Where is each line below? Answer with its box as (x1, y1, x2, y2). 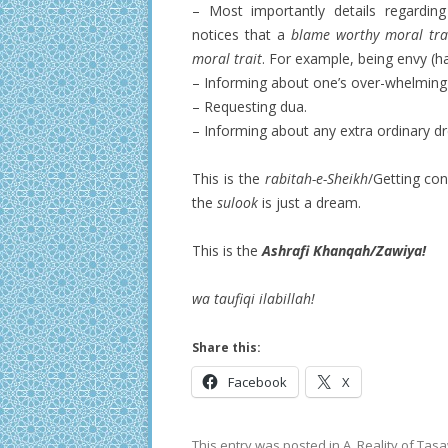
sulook (217, 193, 258, 212)
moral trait (192, 49, 262, 68)
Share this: (192, 339, 261, 356)
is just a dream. (258, 193, 361, 212)
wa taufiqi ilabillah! (192, 289, 315, 308)
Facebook (228, 373, 287, 391)
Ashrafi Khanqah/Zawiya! (262, 241, 426, 260)
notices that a (192, 25, 292, 44)
